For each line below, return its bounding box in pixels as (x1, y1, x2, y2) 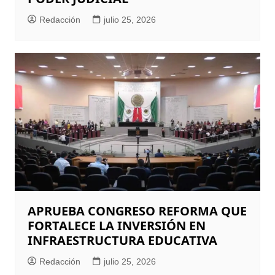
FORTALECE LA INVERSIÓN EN (27, 217, 206, 234)
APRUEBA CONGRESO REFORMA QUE (27, 202, 247, 219)
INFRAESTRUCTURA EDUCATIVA (27, 231, 217, 249)
